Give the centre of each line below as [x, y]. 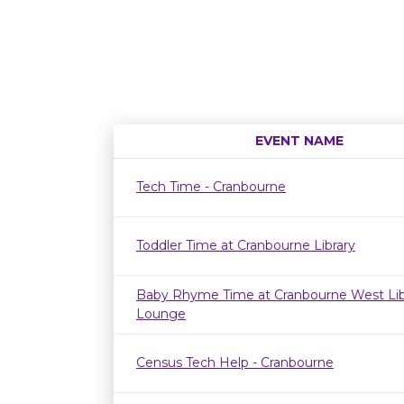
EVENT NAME [299, 141]
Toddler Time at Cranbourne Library [246, 245]
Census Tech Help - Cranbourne [235, 363]
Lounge [161, 314]
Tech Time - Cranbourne [211, 187]
